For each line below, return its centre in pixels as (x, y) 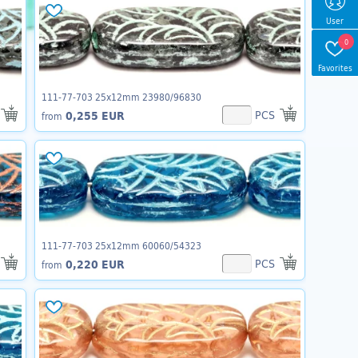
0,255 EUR (93, 116)
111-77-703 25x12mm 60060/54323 (121, 245)
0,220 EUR (93, 264)
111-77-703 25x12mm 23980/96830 (121, 97)
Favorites (336, 68)
